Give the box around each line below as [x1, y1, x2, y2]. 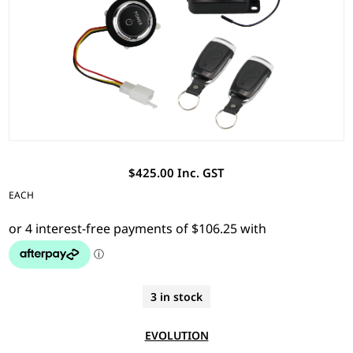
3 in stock [150, 288, 203, 304]
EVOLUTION [144, 327, 209, 343]
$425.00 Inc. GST [128, 164, 225, 180]
